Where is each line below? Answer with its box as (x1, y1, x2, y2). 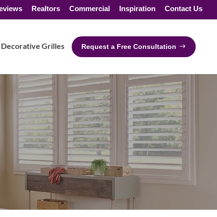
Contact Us (165, 4, 202, 13)
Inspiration (119, 4, 155, 13)
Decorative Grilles (1, 41, 64, 50)
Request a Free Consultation (81, 43, 176, 50)
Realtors (31, 4, 60, 13)
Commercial (69, 4, 110, 13)
